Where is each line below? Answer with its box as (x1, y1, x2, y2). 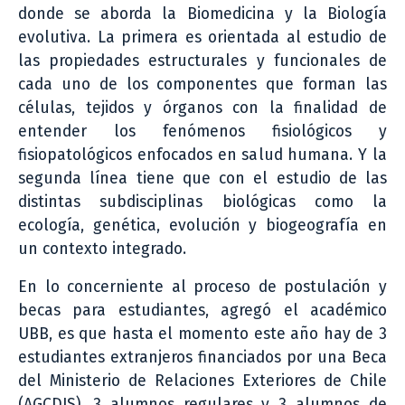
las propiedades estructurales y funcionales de (18, 51, 387, 71)
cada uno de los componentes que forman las (18, 74, 387, 94)
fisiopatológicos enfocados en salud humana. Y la (18, 145, 387, 165)
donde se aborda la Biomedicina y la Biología (18, 4, 387, 24)
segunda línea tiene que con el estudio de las (18, 168, 387, 188)
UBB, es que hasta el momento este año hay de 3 (18, 324, 387, 344)
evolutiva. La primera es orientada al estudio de (18, 27, 387, 47)
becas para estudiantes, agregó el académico (18, 300, 387, 320)
